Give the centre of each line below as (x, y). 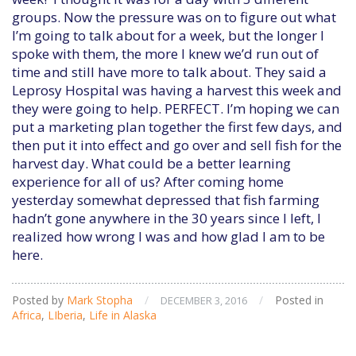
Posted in (299, 300)
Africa (27, 315)
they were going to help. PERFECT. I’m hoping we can (176, 108)
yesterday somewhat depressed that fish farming (166, 200)
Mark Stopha (100, 300)
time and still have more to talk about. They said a (169, 72)
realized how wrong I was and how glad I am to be (168, 236)
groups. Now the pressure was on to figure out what (174, 17)
